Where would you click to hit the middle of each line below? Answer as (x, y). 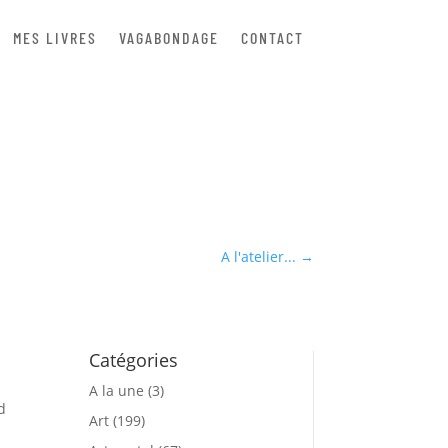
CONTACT (272, 37)
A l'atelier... (258, 257)
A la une (117, 390)
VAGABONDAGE (168, 37)
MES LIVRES (54, 37)
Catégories (134, 359)
